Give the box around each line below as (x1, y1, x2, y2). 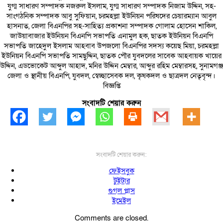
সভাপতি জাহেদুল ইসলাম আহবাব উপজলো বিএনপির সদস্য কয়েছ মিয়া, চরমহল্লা (4, 41, 219, 51)
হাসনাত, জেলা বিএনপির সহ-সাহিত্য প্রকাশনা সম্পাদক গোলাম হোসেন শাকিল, (6, 21, 217, 31)
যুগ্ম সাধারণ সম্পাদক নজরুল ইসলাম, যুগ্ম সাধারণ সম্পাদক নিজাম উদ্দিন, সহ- (7, 1, 216, 11)
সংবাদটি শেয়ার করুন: (96, 150, 147, 160)
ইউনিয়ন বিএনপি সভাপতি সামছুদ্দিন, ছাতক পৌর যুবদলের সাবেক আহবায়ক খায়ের (1, 51, 222, 61)
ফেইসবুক (109, 166, 134, 176)
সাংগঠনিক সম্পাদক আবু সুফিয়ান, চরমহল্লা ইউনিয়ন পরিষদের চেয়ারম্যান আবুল (6, 11, 217, 21)
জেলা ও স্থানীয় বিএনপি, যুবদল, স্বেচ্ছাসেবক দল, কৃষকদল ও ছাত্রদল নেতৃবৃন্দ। (7, 71, 216, 81)
